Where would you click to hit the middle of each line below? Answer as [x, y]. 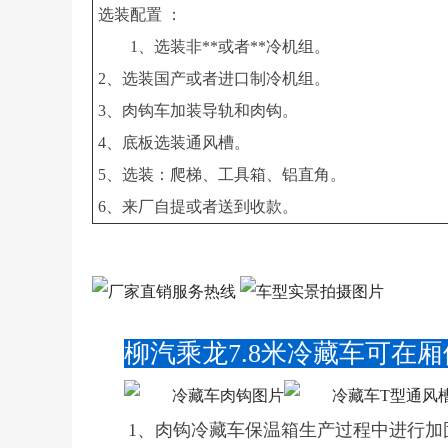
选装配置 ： [140, 14]
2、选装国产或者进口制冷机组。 [214, 78]
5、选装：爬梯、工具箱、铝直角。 [222, 174]
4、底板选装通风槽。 [174, 142]
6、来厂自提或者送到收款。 [198, 206]
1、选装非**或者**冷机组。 [230, 46]
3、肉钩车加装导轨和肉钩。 [198, 110]
